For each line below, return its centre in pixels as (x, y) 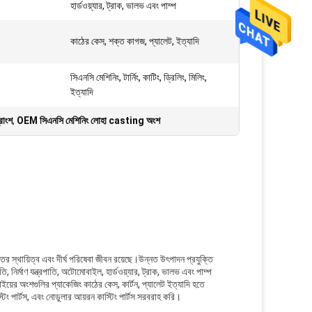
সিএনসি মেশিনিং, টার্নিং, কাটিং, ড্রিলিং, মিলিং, (139, 77)
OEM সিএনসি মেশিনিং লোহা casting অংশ (88, 120)
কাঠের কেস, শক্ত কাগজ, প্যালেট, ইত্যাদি (135, 41)
